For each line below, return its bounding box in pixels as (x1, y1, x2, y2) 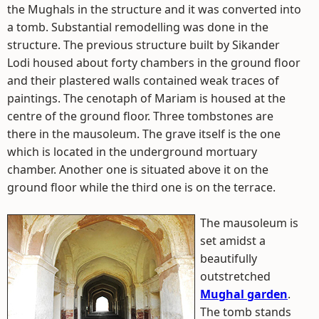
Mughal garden (200, 286, 288, 302)
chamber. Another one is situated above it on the (7, 162, 268, 177)
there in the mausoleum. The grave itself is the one (7, 126, 281, 142)
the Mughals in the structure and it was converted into (7, 1, 301, 17)
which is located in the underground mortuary (7, 144, 257, 159)
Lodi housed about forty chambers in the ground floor (7, 55, 300, 70)
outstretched (200, 268, 271, 284)
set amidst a (200, 233, 266, 249)
